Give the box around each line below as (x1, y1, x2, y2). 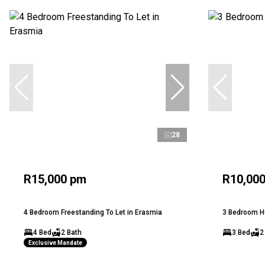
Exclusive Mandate (28, 239, 82, 246)
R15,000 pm (24, 172, 86, 187)
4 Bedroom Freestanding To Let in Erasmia (24, 208, 162, 217)
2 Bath (61, 228, 82, 237)
